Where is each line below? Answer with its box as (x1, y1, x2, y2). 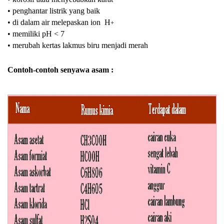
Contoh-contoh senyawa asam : (7, 65, 113, 74)
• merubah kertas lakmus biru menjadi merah (7, 40, 148, 49)
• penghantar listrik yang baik (7, 6, 102, 15)
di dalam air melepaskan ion (12, 17, 102, 26)
